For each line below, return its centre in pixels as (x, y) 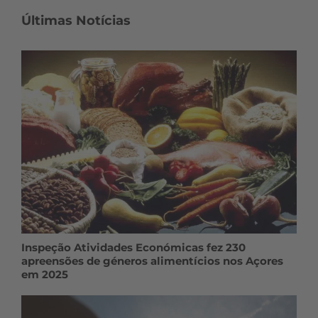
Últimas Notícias (76, 20)
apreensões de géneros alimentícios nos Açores (152, 261)
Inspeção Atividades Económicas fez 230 (133, 248)
